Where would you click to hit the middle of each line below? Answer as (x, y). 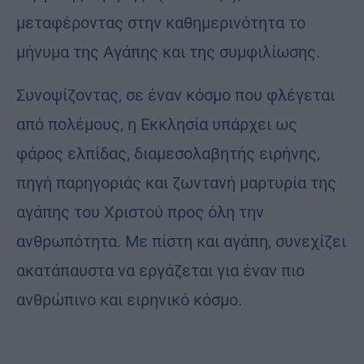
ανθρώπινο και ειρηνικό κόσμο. (129, 299)
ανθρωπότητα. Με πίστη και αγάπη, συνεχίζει (181, 241)
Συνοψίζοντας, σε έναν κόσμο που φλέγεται (175, 95)
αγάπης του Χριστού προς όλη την (140, 212)
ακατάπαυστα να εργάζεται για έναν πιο (160, 270)
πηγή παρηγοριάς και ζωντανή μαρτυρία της (176, 182)
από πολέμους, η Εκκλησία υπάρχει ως (157, 124)
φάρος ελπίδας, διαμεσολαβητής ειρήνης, (168, 153)
